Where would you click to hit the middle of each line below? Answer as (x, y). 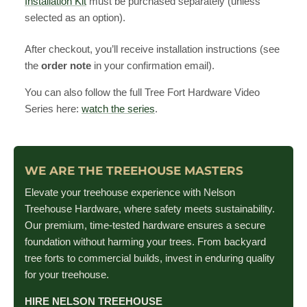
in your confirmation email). (153, 66)
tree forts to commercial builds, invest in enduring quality (150, 258)
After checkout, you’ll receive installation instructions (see (152, 49)
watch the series (118, 109)
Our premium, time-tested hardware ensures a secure (145, 225)
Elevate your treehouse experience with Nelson (130, 193)
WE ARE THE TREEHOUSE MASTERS (134, 171)
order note (66, 66)
